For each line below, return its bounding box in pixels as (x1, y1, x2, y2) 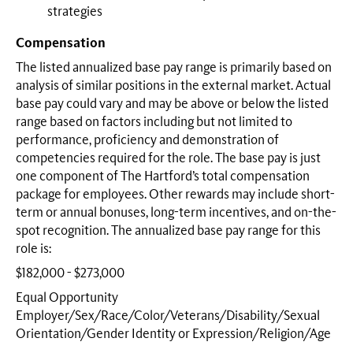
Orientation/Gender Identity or (16, 327, 192, 340)
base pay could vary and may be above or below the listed (16, 97, 329, 110)
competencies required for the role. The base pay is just (16, 151, 321, 165)
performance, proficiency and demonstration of (16, 133, 279, 147)
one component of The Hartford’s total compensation (16, 169, 310, 183)
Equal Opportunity (16, 291, 118, 304)
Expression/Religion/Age (192, 327, 331, 340)
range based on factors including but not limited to (16, 115, 292, 128)
